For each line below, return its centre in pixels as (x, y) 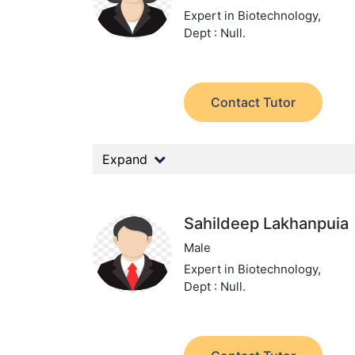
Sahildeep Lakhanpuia (267, 223)
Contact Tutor (254, 102)
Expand (125, 159)
